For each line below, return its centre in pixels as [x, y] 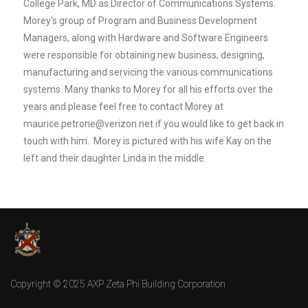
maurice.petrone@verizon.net [88, 123]
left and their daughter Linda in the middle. [115, 158]
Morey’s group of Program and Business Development [140, 20]
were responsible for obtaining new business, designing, [144, 55]
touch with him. [56, 141]
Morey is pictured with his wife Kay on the [180, 141]
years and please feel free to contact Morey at [123, 106]
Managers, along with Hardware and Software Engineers [146, 37]
